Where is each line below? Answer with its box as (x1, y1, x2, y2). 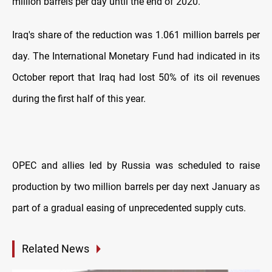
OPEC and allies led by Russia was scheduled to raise (12, 160, 260, 172)
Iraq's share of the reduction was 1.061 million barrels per (12, 29, 260, 41)
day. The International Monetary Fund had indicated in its (12, 50, 260, 63)
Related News (22, 242, 89, 256)
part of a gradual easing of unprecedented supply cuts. (12, 202, 246, 214)
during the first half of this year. (12, 93, 146, 105)
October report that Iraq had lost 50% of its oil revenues (12, 72, 260, 84)
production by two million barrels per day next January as (12, 181, 260, 193)
